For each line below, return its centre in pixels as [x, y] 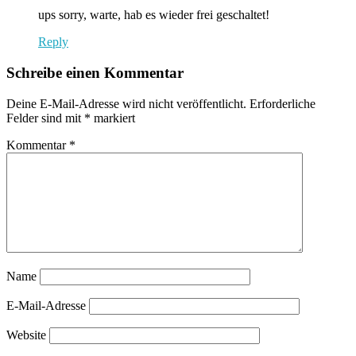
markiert [113, 118]
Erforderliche [282, 103]
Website [26, 335]
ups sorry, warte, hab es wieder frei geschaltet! [154, 15]
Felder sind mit [45, 118]
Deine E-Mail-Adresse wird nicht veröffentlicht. [126, 103]
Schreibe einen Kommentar [95, 73]
